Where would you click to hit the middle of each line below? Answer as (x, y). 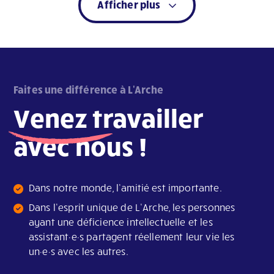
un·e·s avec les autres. (79, 251)
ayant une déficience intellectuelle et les (121, 222)
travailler (146, 118)
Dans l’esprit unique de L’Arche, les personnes (132, 207)
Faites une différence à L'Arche (88, 89)
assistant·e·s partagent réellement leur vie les (132, 237)
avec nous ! (80, 146)
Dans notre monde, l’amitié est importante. (125, 188)
